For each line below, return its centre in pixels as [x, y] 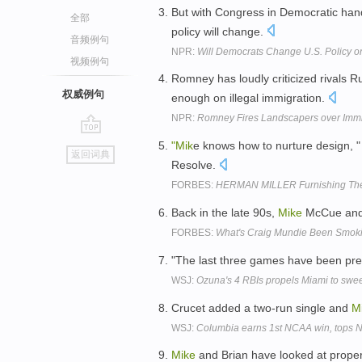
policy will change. [219, 31]
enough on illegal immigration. [250, 98]
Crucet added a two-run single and [261, 307]
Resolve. [195, 165]
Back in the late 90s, [225, 212]
